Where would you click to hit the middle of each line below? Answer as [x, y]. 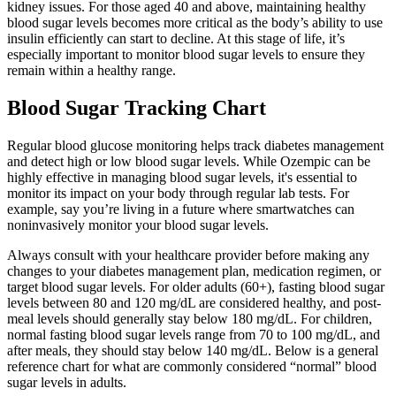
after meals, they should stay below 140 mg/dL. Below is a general [193, 350]
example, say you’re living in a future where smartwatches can [181, 209]
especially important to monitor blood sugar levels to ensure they [186, 54]
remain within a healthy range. [91, 70]
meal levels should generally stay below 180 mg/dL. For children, [190, 318]
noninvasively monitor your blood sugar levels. [138, 225]
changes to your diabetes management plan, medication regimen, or [194, 270]
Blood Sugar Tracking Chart [137, 107]
